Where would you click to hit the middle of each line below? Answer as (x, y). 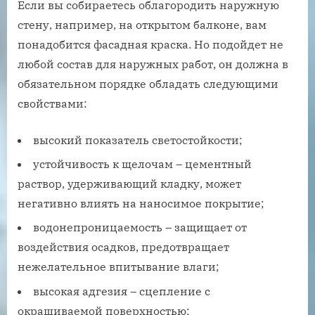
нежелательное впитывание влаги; (118, 267)
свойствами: (52, 103)
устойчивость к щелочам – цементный (142, 163)
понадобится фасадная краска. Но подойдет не (150, 44)
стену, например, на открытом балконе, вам (142, 24)
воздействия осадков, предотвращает (123, 247)
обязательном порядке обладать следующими (148, 83)
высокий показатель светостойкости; (138, 140)
